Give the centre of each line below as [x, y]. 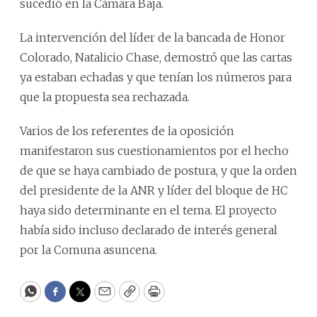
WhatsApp [63, 298]
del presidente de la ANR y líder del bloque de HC [154, 190]
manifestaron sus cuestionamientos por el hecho [154, 150]
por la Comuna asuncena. [88, 249]
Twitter [103, 298]
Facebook [84, 298]
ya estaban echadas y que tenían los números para [156, 77]
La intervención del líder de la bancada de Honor [152, 37]
